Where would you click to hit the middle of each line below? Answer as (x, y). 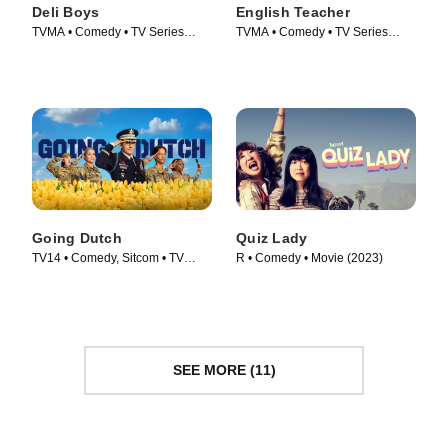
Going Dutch (77, 237)
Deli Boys (66, 12)
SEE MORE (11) (224, 370)
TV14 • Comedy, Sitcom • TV (108, 257)
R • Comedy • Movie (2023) (309, 257)
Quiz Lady (272, 237)
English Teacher (293, 12)
